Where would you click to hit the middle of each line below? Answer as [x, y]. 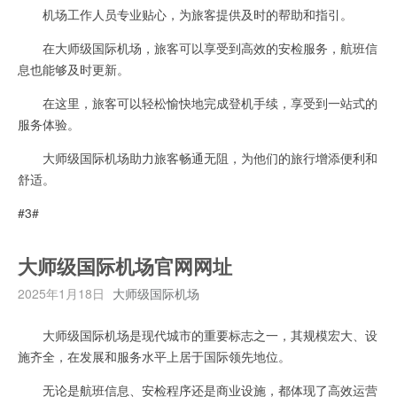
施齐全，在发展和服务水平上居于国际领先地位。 [154, 356]
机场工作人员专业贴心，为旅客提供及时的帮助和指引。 [185, 14]
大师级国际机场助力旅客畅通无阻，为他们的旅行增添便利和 [198, 157]
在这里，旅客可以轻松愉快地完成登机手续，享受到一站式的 [198, 102]
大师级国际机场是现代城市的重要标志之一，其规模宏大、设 [198, 335]
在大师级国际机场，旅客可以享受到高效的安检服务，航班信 [198, 47]
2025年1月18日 [61, 293]
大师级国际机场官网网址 [125, 267]
